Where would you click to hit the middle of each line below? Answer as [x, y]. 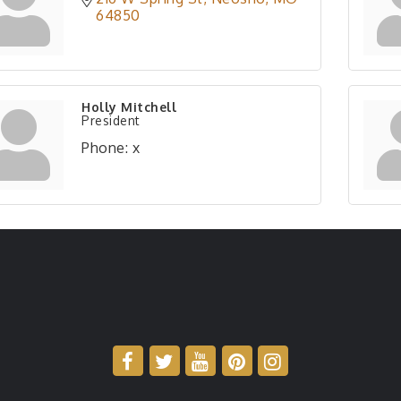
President [111, 121]
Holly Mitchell [129, 107]
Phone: [105, 148]
